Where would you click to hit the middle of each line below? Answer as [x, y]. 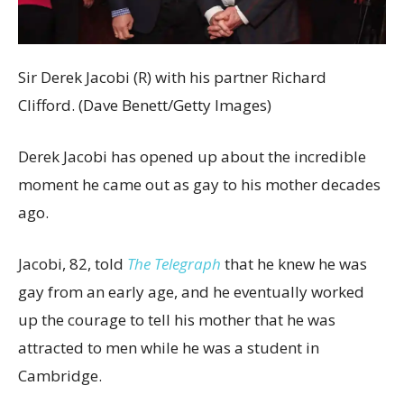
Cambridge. [60, 376]
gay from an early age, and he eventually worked [191, 292]
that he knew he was [296, 264]
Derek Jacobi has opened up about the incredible [192, 157]
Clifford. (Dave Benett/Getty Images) [145, 106]
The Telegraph [174, 264]
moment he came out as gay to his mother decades [199, 185]
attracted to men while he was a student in [169, 348]
